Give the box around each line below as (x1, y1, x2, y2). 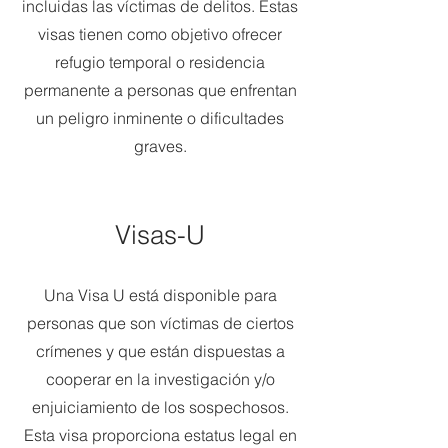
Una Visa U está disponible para (43, 285, 277, 305)
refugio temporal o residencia (55, 52, 265, 72)
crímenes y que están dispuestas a (35, 341, 285, 361)
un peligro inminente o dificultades (36, 108, 284, 128)
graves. (133, 136, 187, 156)
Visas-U (115, 219, 205, 251)
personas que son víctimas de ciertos (26, 313, 294, 333)
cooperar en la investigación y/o (45, 369, 275, 389)
